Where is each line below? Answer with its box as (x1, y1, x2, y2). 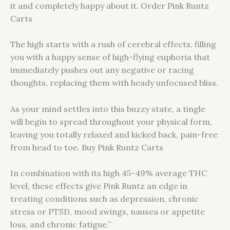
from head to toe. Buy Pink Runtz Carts (10, 142, 163, 152)
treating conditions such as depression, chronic (10, 194, 199, 204)
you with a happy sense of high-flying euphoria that (10, 52, 210, 63)
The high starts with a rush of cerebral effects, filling (10, 39, 216, 50)
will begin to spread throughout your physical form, (10, 116, 212, 127)
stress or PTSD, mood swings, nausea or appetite (10, 206, 205, 217)
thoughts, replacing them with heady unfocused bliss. (10, 78, 218, 88)
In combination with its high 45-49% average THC (10, 168, 207, 179)
